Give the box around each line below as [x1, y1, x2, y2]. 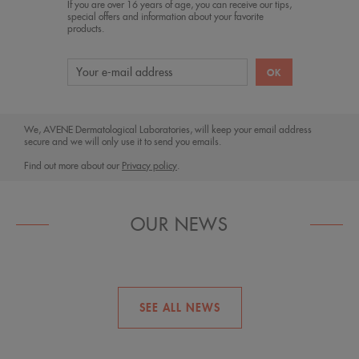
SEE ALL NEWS [139, 301, 220, 316]
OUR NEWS [130, 213, 228, 236]
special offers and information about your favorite [67, 10, 264, 23]
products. [67, 22, 104, 35]
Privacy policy [122, 159, 177, 172]
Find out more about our [24, 159, 122, 172]
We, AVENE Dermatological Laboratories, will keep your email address [24, 123, 312, 136]
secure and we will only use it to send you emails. [24, 135, 221, 148]
